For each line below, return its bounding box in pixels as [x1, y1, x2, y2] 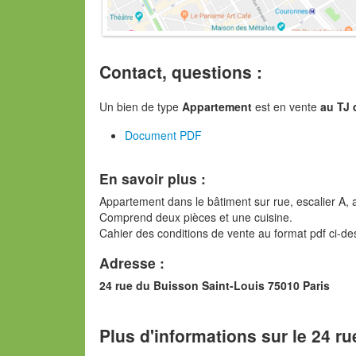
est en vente [252, 99, 320, 114]
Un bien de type [99, 99, 182, 114]
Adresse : [99, 253, 164, 273]
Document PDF [125, 127, 202, 143]
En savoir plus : [99, 168, 206, 188]
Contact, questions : [99, 60, 262, 83]
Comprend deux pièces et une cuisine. [99, 208, 292, 225]
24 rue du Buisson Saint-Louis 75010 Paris [99, 277, 330, 293]
